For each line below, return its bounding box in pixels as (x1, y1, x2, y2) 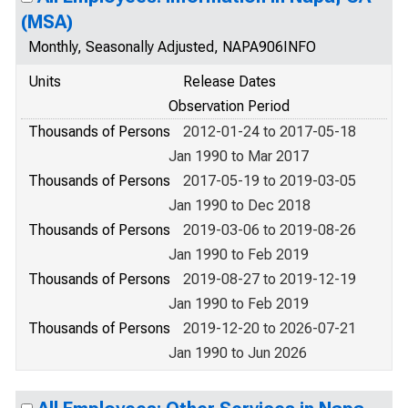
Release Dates (183, 73, 276, 90)
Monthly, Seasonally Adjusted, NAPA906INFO (28, 38, 316, 56)
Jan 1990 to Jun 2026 (168, 344, 307, 362)
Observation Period (168, 97, 290, 115)
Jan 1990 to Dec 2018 (168, 197, 311, 214)
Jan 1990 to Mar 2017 (168, 148, 309, 165)
